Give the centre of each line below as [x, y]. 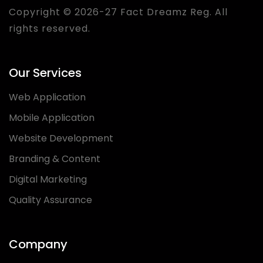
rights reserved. [50, 28]
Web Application [47, 97]
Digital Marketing [48, 179]
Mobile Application [52, 117]
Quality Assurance [50, 200]
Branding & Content [55, 159]
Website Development [61, 138]
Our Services [45, 73]
